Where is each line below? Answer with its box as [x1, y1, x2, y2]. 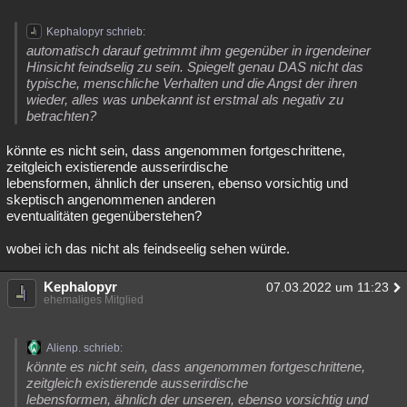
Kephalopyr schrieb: [46, 25, 145, 38]
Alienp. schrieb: [46, 342, 123, 354]
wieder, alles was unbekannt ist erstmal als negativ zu [26, 92, 343, 107]
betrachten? [26, 108, 96, 124]
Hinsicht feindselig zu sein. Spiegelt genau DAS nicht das [26, 59, 363, 74]
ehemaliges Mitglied [44, 293, 144, 306]
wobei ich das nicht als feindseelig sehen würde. [6, 241, 290, 256]
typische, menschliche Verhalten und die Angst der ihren [26, 75, 357, 91]
